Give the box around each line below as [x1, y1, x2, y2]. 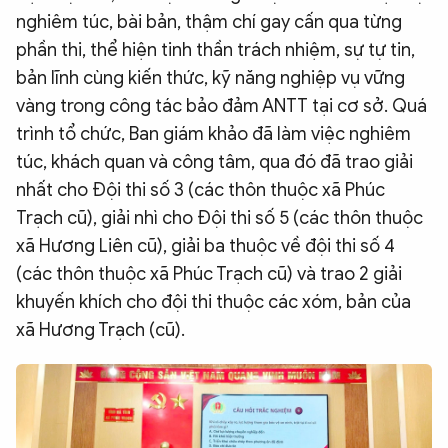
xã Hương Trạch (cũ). [16, 319, 185, 341]
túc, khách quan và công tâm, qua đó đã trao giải [16, 151, 413, 173]
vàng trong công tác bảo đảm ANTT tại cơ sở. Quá [16, 95, 427, 117]
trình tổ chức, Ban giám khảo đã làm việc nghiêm [16, 123, 411, 145]
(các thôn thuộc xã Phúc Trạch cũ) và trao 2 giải [16, 263, 402, 285]
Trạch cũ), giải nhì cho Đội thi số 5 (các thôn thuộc [16, 207, 423, 229]
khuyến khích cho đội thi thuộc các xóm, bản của [16, 291, 411, 313]
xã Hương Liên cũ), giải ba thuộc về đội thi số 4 [16, 235, 395, 257]
